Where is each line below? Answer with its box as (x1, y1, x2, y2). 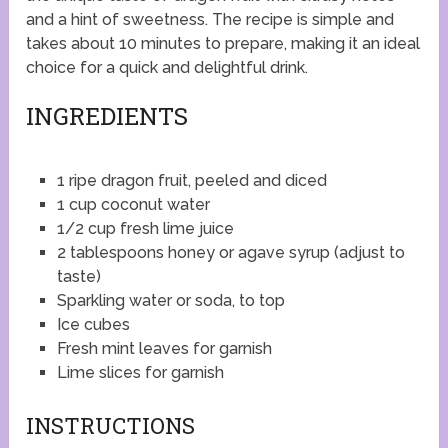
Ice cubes (56, 315, 130, 335)
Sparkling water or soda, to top (56, 291, 285, 311)
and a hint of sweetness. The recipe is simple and (26, 10, 395, 30)
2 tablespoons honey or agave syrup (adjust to (56, 243, 405, 263)
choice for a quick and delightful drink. (26, 58, 309, 78)
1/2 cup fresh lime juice (56, 219, 234, 239)
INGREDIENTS (26, 100, 189, 133)
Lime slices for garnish (56, 363, 224, 383)
